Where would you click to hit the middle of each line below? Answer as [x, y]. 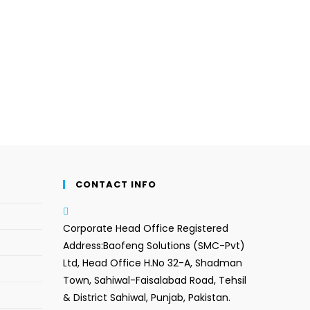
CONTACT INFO [116, 184]
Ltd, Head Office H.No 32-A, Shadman [153, 263]
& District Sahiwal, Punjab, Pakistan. [147, 297]
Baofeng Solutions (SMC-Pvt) [174, 245]
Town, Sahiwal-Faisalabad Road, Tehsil [155, 280]
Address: [83, 245]
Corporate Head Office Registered [146, 228]
